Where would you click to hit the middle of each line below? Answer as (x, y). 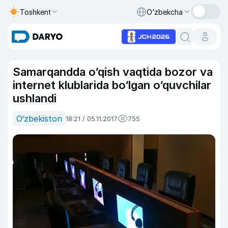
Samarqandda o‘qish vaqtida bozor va (113, 72)
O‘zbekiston (39, 119)
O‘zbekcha (165, 12)
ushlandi (35, 98)
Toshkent (36, 12)
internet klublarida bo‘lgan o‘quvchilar (112, 85)
